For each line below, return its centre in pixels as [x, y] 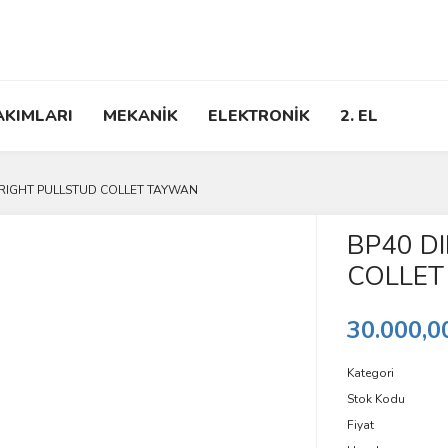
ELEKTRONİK [259, 116]
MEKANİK [140, 116]
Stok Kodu [375, 399]
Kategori [370, 373]
